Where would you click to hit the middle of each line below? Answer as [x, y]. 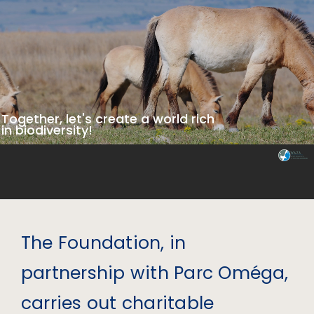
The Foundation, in [103, 243]
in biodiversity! [47, 130]
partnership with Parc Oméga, [155, 273]
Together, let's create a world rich [108, 119]
